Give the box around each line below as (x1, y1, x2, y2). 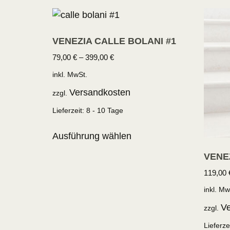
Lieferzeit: (52, 106, 86, 115)
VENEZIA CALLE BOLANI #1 (52, 36, 176, 47)
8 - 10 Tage (86, 106, 123, 115)
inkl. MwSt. (52, 70, 87, 79)
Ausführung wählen (52, 131, 131, 142)
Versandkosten (69, 87, 130, 98)
